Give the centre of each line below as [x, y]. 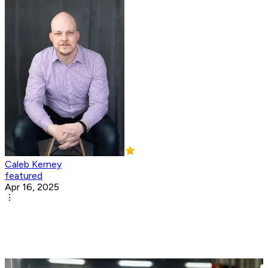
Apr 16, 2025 [32, 187]
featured [24, 176]
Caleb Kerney [33, 165]
